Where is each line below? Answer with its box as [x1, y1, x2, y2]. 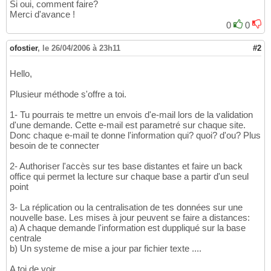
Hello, [10, 68, 32, 79]
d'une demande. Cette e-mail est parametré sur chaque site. [10, 120, 246, 131]
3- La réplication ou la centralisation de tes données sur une [10, 202, 243, 213]
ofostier [10, 44, 38, 53]
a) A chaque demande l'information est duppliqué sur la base [10, 223, 246, 233]
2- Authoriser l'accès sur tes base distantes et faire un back [10, 161, 243, 172]
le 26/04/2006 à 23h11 [42, 44, 120, 53]
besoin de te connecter [10, 140, 99, 151]
